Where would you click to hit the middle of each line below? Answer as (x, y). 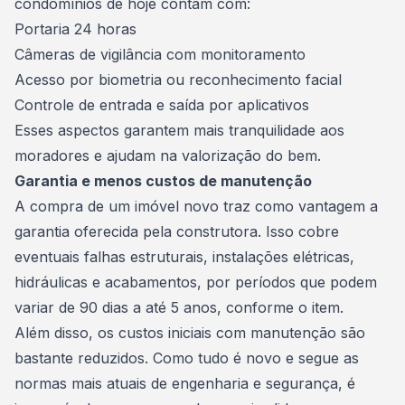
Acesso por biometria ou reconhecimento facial (178, 80)
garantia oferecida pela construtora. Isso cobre (177, 231)
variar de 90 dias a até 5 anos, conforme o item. (179, 307)
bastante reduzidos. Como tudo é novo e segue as (187, 358)
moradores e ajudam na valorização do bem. (168, 155)
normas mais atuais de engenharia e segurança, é (185, 383)
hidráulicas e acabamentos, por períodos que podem (196, 282)
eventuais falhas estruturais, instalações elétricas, (184, 257)
